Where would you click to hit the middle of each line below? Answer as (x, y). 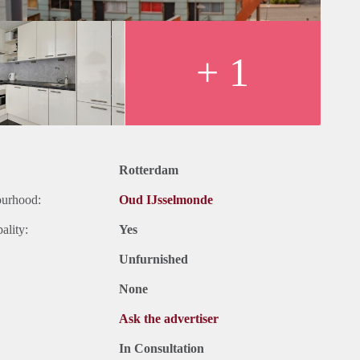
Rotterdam (149, 170)
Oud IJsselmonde (166, 200)
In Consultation (162, 349)
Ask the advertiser (169, 319)
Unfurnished (153, 260)
